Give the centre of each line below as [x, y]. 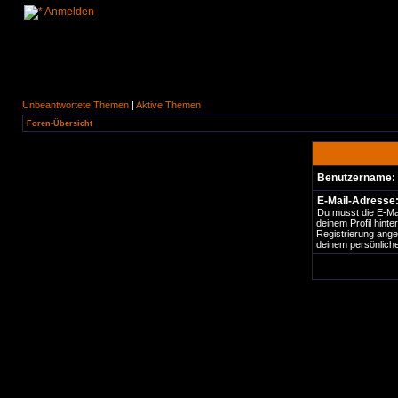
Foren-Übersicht [60, 123]
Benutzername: [356, 178]
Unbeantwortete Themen [76, 105]
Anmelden [68, 12]
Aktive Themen [168, 105]
